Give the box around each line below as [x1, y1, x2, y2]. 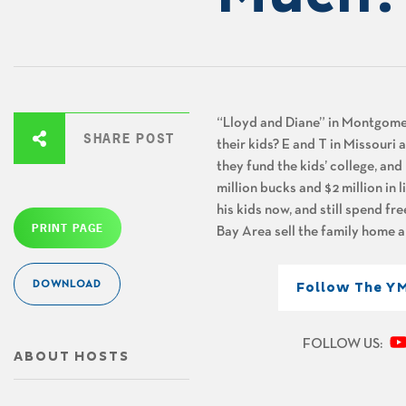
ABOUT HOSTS [14, 349, 130, 364]
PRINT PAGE [32, 220, 103, 236]
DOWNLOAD [33, 279, 101, 289]
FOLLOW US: [303, 338, 386, 351]
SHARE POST [83, 130, 175, 147]
